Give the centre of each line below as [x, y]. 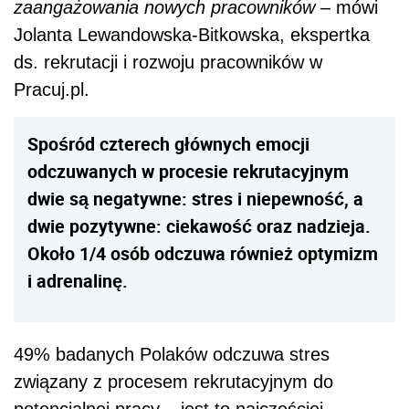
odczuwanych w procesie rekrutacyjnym [188, 172]
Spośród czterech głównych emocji [168, 144]
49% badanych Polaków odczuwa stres [172, 355]
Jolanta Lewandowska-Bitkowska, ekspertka [192, 35]
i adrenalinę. [78, 281]
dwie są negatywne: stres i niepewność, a [195, 199]
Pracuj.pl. [52, 90]
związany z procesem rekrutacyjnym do [173, 382]
